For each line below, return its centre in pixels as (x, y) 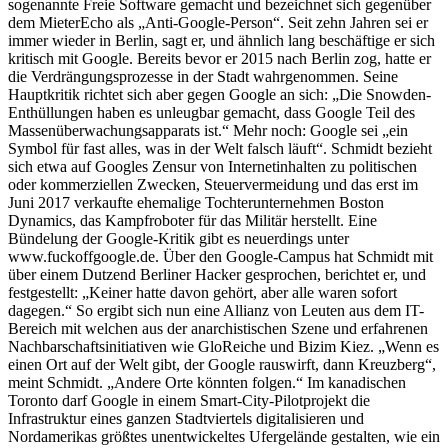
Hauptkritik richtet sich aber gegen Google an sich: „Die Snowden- (219, 94)
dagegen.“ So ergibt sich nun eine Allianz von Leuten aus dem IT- (216, 310)
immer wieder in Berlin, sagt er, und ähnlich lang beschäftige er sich (221, 40)
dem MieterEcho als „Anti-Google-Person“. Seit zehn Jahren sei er (218, 22)
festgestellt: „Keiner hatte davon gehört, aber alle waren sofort (202, 292)
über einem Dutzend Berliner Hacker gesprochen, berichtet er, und (217, 274)
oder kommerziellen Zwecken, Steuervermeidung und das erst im (213, 184)
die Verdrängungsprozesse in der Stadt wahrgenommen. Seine (203, 76)
